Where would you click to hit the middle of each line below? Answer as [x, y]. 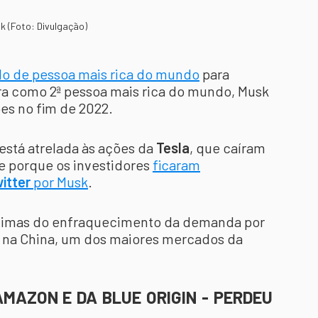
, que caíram [227, 148]
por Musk [59, 182]
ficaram [176, 165]
